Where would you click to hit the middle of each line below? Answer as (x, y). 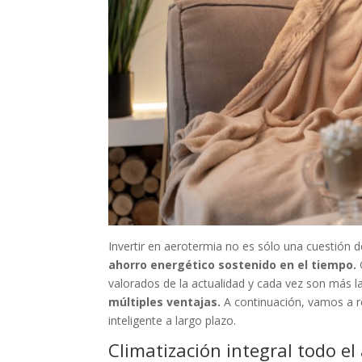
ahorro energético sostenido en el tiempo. (233, 265)
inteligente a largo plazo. (173, 320)
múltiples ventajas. (165, 302)
